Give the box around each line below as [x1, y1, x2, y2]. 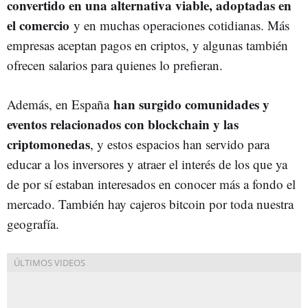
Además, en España [7, 96, 113, 113]
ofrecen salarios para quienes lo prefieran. [7, 56, 223, 74]
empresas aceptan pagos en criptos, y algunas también [7, 36, 288, 54]
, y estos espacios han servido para [90, 135, 269, 153]
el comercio [7, 16, 69, 34]
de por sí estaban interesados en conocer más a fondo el [7, 175, 296, 192]
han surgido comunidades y [113, 95, 269, 113]
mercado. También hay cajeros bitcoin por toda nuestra [7, 195, 294, 212]
